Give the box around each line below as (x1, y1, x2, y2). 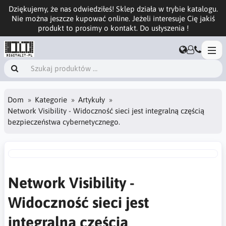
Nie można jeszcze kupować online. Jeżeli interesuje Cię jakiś (11, 14, 215, 23)
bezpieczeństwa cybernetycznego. (8, 118, 120, 127)
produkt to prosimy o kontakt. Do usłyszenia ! (37, 23, 189, 32)
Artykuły (78, 95, 105, 104)
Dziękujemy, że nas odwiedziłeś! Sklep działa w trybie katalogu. (8, 4, 218, 13)
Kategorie (35, 95, 67, 104)
